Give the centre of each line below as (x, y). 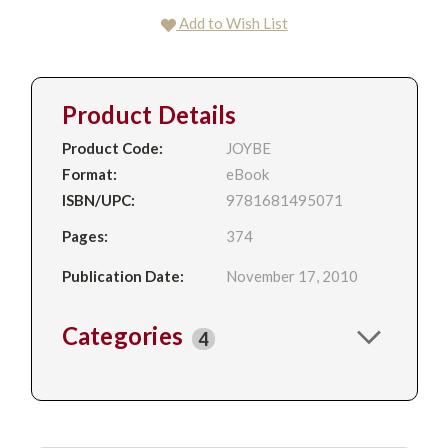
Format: (89, 173)
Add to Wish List (233, 22)
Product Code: (112, 147)
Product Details (149, 114)
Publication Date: (122, 276)
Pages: (84, 235)
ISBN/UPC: (98, 199)
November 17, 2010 (292, 276)
